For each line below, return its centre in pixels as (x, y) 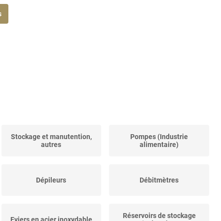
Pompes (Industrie (159, 137)
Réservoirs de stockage (159, 216)
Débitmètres (159, 180)
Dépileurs (51, 180)
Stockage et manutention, (51, 137)
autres (51, 145)
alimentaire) (159, 145)
